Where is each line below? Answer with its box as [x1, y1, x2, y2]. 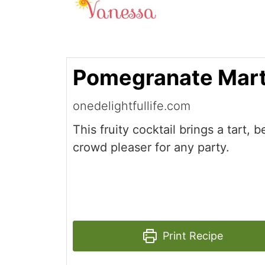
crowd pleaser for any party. [73, 140, 230, 155]
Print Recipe [160, 230, 224, 243]
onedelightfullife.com [73, 99, 190, 114]
